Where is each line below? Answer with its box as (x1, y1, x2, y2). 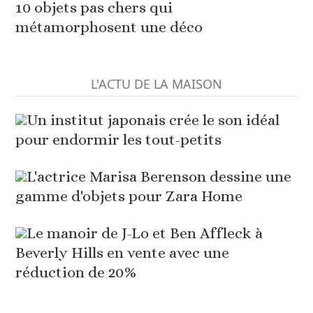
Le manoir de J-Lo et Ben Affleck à (27, 224, 263, 242)
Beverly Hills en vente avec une (15, 244, 230, 262)
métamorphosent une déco (15, 18, 203, 36)
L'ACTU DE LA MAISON (91, 75, 222, 93)
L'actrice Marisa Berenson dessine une (27, 168, 292, 186)
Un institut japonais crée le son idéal (27, 111, 280, 129)
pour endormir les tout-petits (15, 131, 222, 149)
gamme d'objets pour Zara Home (15, 187, 243, 205)
